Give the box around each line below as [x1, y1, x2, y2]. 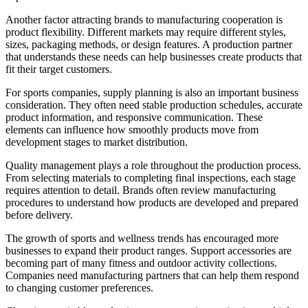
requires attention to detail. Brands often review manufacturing [5, 184, 276, 196]
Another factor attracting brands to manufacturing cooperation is [5, 13, 283, 25]
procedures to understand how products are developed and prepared [5, 196, 298, 208]
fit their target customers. [5, 63, 112, 75]
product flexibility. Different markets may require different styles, [5, 25, 286, 38]
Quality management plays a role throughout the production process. [5, 159, 301, 171]
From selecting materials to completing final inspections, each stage [5, 171, 296, 184]
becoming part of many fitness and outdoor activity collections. [5, 256, 277, 269]
